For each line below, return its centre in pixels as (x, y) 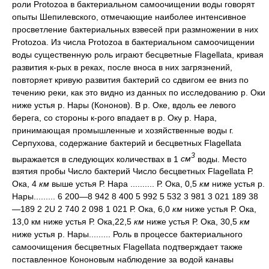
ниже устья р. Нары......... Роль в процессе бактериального (127, 234)
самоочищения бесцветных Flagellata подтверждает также (127, 247)
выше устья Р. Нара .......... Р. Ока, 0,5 (125, 184)
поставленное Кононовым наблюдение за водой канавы (123, 260)
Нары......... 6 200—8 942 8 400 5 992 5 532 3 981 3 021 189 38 (135, 197)
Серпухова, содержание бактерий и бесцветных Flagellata (127, 143)
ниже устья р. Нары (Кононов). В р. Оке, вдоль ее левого (124, 105)
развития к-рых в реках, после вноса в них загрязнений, (122, 67)
